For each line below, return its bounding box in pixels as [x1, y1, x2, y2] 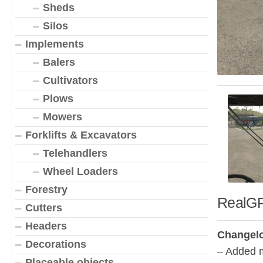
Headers [25, 220, 67, 232]
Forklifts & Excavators [25, 129, 137, 141]
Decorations [25, 238, 86, 250]
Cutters [25, 202, 62, 214]
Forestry [25, 184, 68, 195]
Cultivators [43, 75, 98, 86]
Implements [25, 38, 84, 50]
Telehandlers [43, 147, 107, 159]
